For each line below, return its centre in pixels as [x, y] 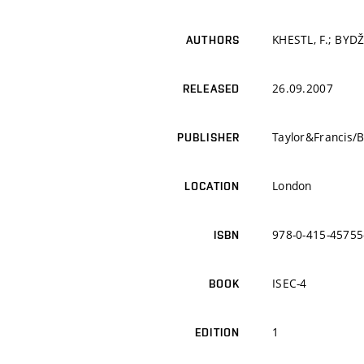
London [292, 186]
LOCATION [212, 186]
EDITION [217, 333]
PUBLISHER [208, 138]
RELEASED [211, 89]
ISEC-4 [290, 284]
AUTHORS [213, 40]
